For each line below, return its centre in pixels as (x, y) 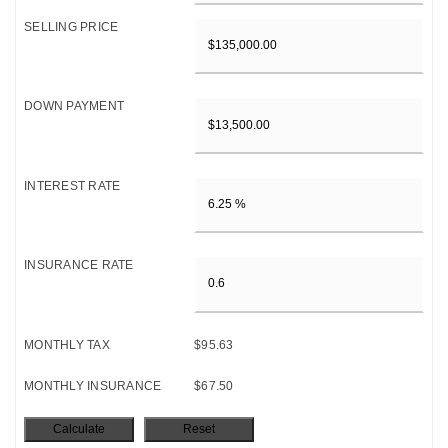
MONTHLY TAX (67, 344)
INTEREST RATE (72, 185)
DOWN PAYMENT (74, 106)
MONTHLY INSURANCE (93, 385)
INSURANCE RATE (79, 265)
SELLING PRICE (71, 27)
